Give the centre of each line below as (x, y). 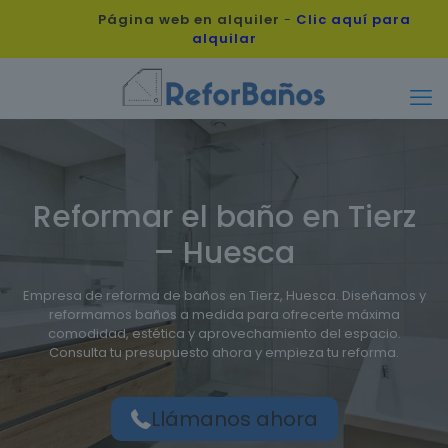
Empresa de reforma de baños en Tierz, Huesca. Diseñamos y (224, 295)
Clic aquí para (353, 19)
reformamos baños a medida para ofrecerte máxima (224, 314)
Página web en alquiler (188, 19)
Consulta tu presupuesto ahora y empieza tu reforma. (224, 352)
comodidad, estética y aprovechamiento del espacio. (224, 333)
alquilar (224, 38)
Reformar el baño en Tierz (224, 217)
